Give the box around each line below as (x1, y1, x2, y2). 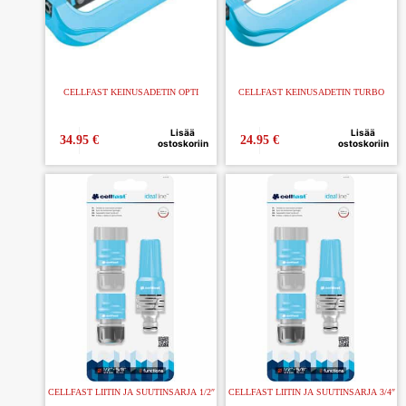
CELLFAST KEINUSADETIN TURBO (238, 87, 384, 98)
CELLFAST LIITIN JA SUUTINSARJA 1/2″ (47, 387, 215, 398)
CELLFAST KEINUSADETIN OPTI (63, 87, 198, 98)
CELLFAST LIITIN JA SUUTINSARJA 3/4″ (227, 387, 395, 398)
